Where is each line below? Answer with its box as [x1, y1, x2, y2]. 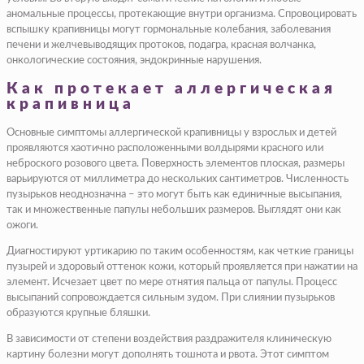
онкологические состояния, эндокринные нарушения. [6, 55, 262, 67]
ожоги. [6, 219, 38, 231]
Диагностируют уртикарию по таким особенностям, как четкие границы [6, 245, 353, 257]
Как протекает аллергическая [6, 81, 336, 97]
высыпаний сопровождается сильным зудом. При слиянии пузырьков [6, 292, 335, 303]
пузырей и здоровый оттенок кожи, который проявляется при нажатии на [6, 261, 357, 272]
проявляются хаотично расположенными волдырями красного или [6, 142, 323, 154]
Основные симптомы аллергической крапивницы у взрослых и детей [6, 127, 336, 138]
